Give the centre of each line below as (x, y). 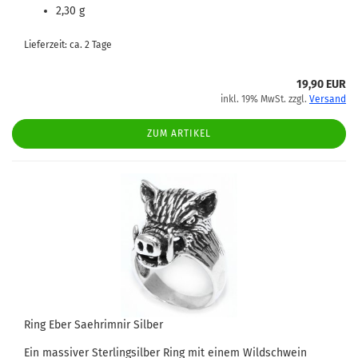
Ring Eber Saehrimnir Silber (93, 325)
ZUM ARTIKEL (179, 133)
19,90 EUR (321, 84)
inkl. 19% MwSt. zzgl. (265, 99)
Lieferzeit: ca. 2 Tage (68, 45)
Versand (328, 99)
